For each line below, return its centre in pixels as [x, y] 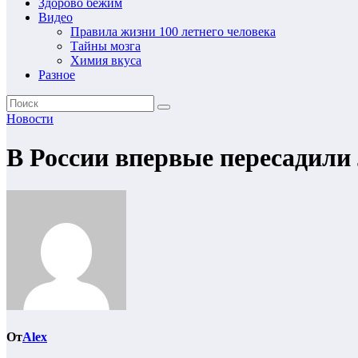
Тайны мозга [105, 46]
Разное [57, 75]
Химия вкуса [106, 60]
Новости [30, 119]
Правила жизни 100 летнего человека [173, 32]
